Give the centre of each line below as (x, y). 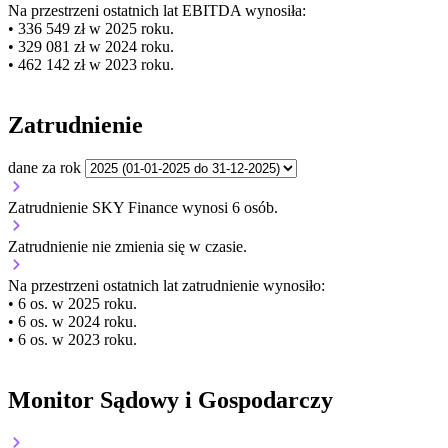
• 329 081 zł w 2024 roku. (91, 46)
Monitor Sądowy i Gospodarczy (170, 399)
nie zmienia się (138, 246)
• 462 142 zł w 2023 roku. (91, 64)
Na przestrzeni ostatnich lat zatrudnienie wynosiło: (166, 285)
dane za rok (44, 167)
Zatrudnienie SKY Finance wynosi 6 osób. (143, 207)
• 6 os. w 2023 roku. (72, 339)
